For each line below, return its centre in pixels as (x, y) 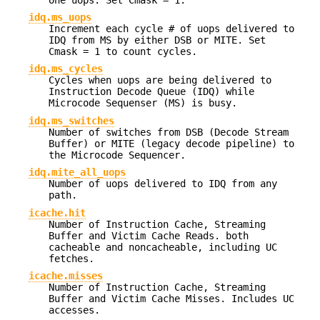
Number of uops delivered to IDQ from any (163, 184)
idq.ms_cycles (66, 69)
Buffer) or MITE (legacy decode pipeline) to (171, 143)
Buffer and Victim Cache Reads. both (149, 235)
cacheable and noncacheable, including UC (163, 247)
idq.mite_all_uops (77, 172)
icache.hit (57, 212)
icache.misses (66, 275)
